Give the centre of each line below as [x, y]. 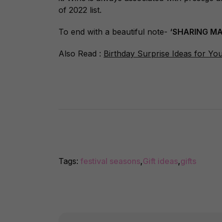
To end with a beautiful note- [114, 32]
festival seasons [110, 161]
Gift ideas [160, 161]
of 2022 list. [80, 10]
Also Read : [81, 54]
